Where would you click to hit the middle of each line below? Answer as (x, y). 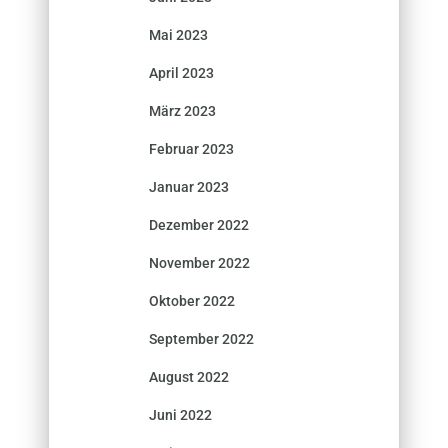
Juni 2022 (180, 414)
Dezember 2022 (199, 224)
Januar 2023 (189, 186)
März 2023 (182, 110)
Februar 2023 (191, 148)
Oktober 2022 (192, 300)
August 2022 (189, 376)
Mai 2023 (178, 34)
